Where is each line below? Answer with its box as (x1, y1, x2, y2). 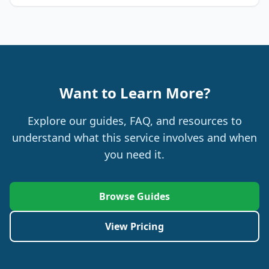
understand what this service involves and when (12, 130, 257, 145)
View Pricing (105, 220, 164, 233)
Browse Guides (99, 190, 170, 203)
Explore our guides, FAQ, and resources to (27, 113, 242, 128)
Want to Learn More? (59, 83, 210, 103)
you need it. (104, 147, 165, 162)
